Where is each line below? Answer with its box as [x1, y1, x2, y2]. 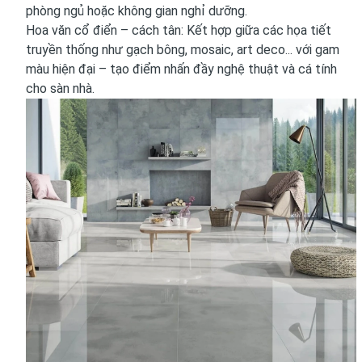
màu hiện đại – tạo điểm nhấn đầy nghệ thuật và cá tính [26, 61, 337, 77]
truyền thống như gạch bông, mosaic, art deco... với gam [26, 41, 339, 57]
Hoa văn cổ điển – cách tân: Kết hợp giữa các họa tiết [26, 22, 331, 38]
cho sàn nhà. [26, 80, 95, 96]
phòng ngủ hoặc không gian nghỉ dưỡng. [26, 2, 247, 19]
